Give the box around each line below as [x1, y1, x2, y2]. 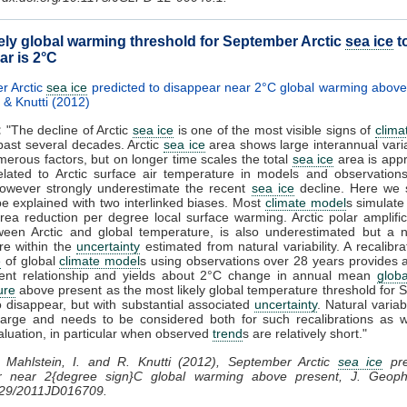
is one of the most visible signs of [174, 122, 375, 137]
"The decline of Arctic [2, 122, 133, 137]
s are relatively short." [243, 325, 367, 341]
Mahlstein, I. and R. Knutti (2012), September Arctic [5, 353, 338, 369]
